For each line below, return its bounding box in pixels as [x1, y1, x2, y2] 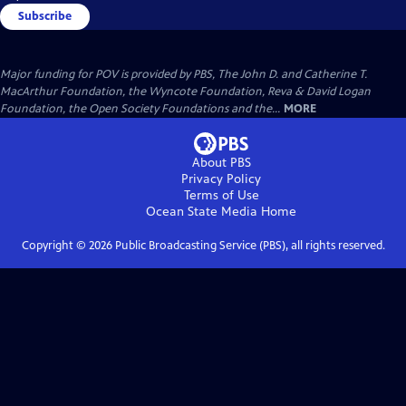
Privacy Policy [181, 170, 261, 187]
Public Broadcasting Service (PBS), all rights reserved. [111, 237, 385, 253]
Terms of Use [183, 187, 259, 203]
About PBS [191, 154, 251, 170]
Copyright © [21, 237, 89, 253]
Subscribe [18, 8, 72, 24]
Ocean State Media [146, 203, 257, 219]
